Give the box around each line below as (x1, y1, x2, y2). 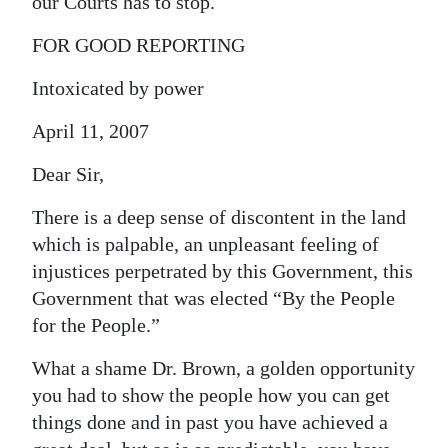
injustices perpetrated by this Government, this (32, 260, 413, 282)
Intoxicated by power (32, 77, 204, 99)
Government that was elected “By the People (32, 287, 395, 309)
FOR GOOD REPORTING (32, 34, 245, 56)
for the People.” (32, 314, 160, 336)
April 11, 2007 (32, 120, 149, 142)
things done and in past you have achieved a (32, 411, 388, 433)
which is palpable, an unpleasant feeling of (32, 233, 379, 255)
